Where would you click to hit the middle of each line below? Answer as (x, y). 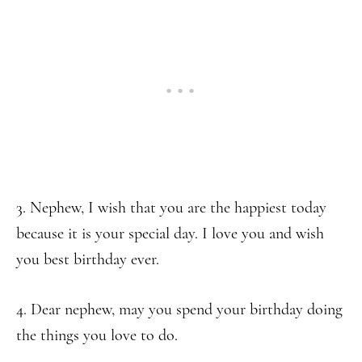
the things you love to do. (97, 335)
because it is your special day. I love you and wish (170, 234)
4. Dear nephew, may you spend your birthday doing (179, 309)
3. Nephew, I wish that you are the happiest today (171, 208)
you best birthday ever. (88, 259)
